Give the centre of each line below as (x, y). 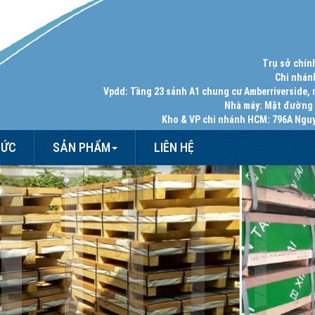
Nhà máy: (243, 106)
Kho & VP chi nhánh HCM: (216, 120)
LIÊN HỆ (174, 147)
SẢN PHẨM (82, 147)
